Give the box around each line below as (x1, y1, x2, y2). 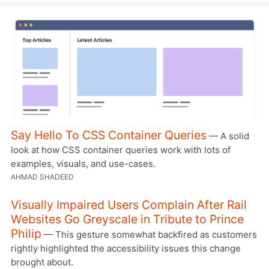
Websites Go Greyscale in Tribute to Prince (11, 212, 244, 226)
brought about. (11, 256, 73, 268)
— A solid (207, 130, 249, 142)
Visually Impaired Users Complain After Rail (11, 198, 247, 212)
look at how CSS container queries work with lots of (11, 144, 231, 156)
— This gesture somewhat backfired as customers (41, 229, 257, 240)
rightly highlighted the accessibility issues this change (11, 243, 241, 254)
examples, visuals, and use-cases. (11, 158, 156, 169)
